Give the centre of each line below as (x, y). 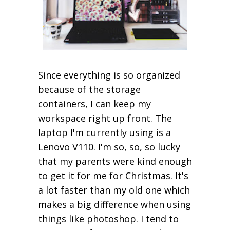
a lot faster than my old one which (114, 190)
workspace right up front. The (105, 118)
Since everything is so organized (109, 75)
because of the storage (89, 90)
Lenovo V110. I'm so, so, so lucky (109, 147)
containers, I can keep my (94, 104)
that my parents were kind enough (115, 161)
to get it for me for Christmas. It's (113, 176)
